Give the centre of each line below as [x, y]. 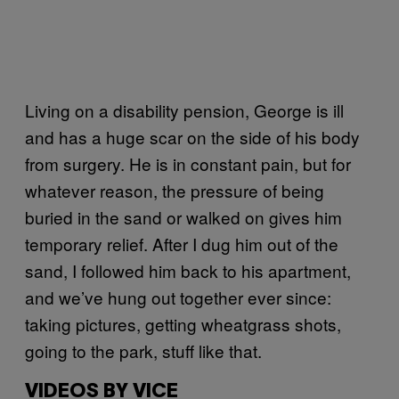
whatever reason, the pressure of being [175, 190]
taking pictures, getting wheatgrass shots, [183, 323]
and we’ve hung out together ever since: [178, 297]
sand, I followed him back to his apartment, [188, 270]
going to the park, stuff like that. [143, 350]
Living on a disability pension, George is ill [184, 110]
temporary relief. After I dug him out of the [182, 243]
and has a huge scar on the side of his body [192, 136]
